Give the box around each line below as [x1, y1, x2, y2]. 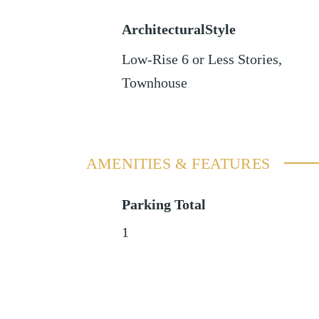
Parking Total [121, 197, 206, 212]
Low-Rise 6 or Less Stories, [121, 51, 282, 67]
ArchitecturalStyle [121, 21, 236, 37]
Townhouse [121, 75, 187, 90]
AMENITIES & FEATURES [85, 154, 270, 172]
